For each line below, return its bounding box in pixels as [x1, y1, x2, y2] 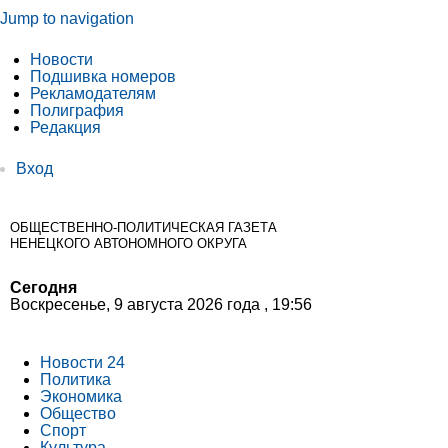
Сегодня [10, 278, 77, 296]
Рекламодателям [30, 85, 156, 102]
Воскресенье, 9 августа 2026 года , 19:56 [10, 295, 312, 313]
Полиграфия [30, 102, 124, 119]
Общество [40, 404, 116, 422]
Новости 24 [40, 353, 125, 371]
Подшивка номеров [30, 68, 176, 85]
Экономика [40, 387, 122, 405]
